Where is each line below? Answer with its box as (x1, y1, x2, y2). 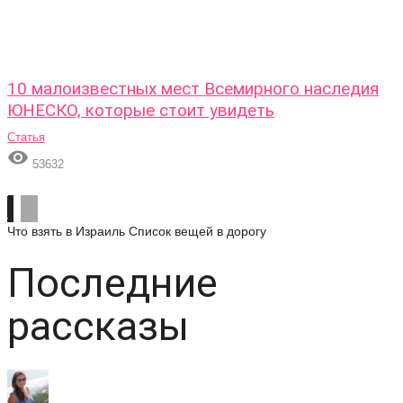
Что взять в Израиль (7, 224, 125, 238)
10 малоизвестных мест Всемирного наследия (7, 78, 379, 99)
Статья (7, 130, 45, 144)
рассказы (7, 302, 189, 350)
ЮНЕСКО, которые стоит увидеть (7, 100, 274, 121)
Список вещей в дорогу (129, 224, 266, 238)
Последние (7, 259, 218, 307)
